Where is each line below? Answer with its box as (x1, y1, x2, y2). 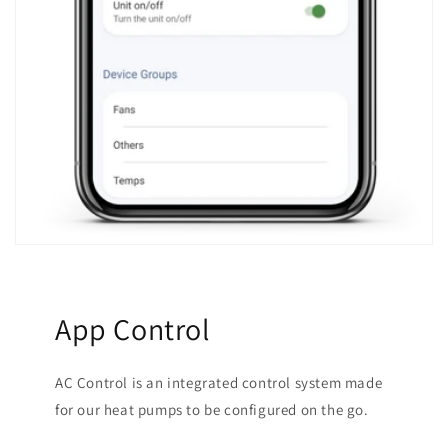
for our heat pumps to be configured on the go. (55, 399, 369, 419)
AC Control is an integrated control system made (55, 372, 383, 392)
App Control (55, 308, 211, 349)
